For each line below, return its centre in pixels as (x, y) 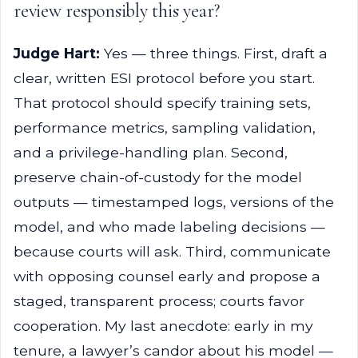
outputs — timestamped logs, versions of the (174, 202)
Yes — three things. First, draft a (214, 53)
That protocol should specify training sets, (162, 103)
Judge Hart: (57, 53)
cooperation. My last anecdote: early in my (163, 326)
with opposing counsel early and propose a (167, 276)
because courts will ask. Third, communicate (172, 251)
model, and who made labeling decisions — (169, 227)
